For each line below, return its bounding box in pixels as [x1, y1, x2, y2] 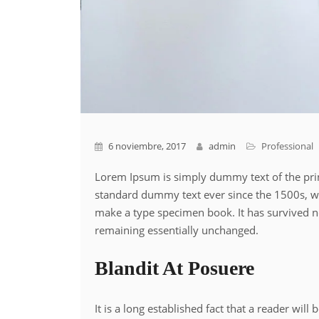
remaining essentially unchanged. [95, 223, 259, 237]
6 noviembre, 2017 [106, 140, 187, 152]
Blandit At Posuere [95, 256, 255, 279]
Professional [261, 140, 314, 152]
